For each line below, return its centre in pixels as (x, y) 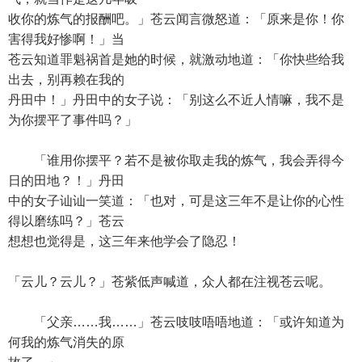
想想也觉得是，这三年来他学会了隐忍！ (124, 241)
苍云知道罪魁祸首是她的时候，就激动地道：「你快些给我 (176, 59)
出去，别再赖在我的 (66, 80)
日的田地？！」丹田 (66, 181)
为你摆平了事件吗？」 (73, 120)
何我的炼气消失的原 (66, 342)
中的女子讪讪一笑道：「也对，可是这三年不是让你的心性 (176, 201)
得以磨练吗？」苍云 (66, 221)
